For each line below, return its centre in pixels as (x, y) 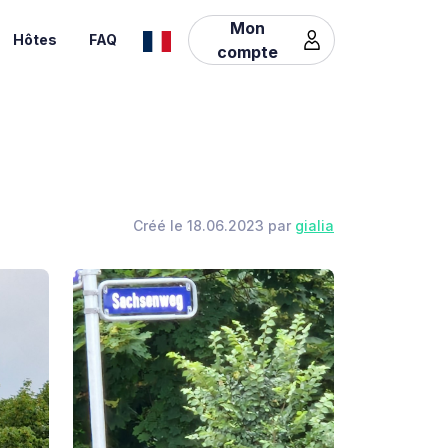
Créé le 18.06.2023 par (214, 225)
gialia (314, 225)
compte (248, 51)
